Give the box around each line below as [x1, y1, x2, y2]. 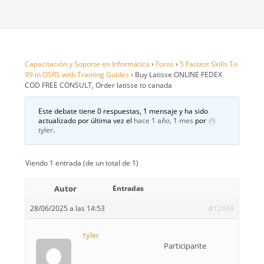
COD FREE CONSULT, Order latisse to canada [25, 80, 173, 90]
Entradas [113, 183, 144, 193]
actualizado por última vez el [38, 115, 134, 126]
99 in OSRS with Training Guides [25, 70, 130, 80]
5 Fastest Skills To [180, 59, 238, 69]
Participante [164, 240, 206, 251]
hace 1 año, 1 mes [134, 115, 194, 126]
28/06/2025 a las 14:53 [30, 203, 105, 213]
